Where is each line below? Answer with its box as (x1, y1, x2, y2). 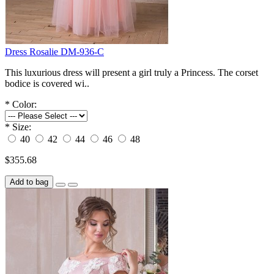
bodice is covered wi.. (5, 78, 89, 89)
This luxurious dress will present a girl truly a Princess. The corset (5, 67, 258, 78)
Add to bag (10, 177, 48, 187)
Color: (12, 99, 37, 110)
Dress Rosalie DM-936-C (5, 46, 104, 57)
